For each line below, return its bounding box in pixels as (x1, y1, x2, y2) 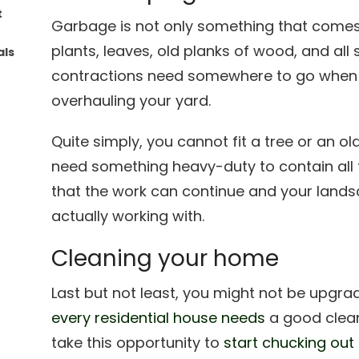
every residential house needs (51, 308, 265, 328)
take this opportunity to (51, 333, 224, 353)
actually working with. (51, 206, 204, 226)
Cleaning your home (51, 243, 279, 274)
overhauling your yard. (51, 91, 211, 111)
